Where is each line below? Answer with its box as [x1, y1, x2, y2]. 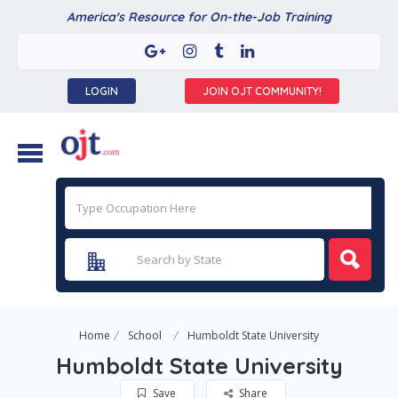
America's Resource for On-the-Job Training [67, 9, 331, 25]
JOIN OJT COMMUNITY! [203, 84, 322, 98]
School [128, 328, 162, 343]
